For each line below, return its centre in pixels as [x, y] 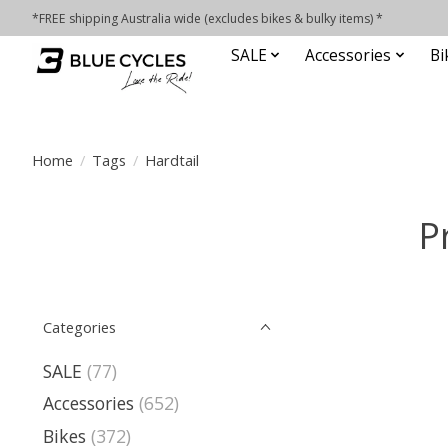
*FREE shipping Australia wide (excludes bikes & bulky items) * [207, 18]
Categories [79, 327]
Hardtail [171, 159]
